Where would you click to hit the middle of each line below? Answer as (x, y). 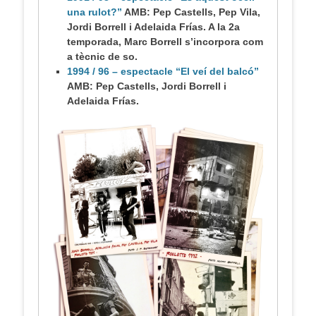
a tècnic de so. (102, 57)
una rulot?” (96, 12)
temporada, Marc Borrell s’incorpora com (165, 42)
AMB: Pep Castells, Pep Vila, (192, 12)
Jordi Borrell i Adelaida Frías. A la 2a (153, 27)
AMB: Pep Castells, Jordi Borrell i (147, 86)
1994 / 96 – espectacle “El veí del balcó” (163, 72)
